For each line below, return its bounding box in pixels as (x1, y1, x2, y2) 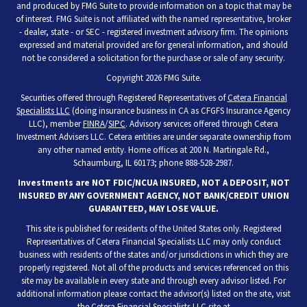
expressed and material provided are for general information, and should (19, 39, 288, 51)
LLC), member (29, 118, 83, 130)
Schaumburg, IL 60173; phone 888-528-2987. (73, 157, 234, 169)
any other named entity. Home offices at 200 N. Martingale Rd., (38, 144, 269, 156)
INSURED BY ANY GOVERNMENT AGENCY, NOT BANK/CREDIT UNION (18, 190, 289, 202)
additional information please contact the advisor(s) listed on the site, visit (16, 288, 291, 300)
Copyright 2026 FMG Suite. (106, 72, 201, 84)
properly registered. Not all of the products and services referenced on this (19, 262, 288, 274)
